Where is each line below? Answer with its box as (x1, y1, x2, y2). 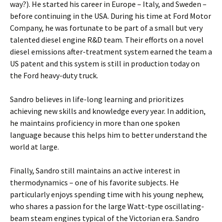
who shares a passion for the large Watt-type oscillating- (10, 201, 204, 211)
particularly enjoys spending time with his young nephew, (10, 189, 204, 199)
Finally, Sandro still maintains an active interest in (10, 165, 180, 175)
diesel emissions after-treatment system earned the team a (10, 46, 212, 56)
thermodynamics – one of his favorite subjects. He (10, 177, 179, 187)
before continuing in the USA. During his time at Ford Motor (10, 10, 211, 21)
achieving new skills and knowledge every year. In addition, (10, 106, 206, 116)
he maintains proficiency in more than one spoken (10, 117, 180, 128)
